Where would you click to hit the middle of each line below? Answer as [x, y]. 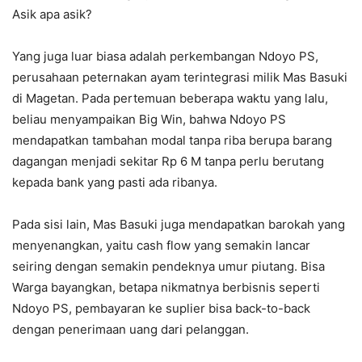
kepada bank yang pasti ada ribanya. [115, 183]
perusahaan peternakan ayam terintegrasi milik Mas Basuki [180, 78]
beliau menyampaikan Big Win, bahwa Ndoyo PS [149, 120]
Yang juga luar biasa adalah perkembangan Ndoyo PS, [165, 57]
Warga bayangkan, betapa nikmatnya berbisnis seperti [166, 288]
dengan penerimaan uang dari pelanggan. [130, 330]
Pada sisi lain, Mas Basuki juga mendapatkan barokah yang [179, 225]
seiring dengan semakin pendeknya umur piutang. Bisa [168, 267]
